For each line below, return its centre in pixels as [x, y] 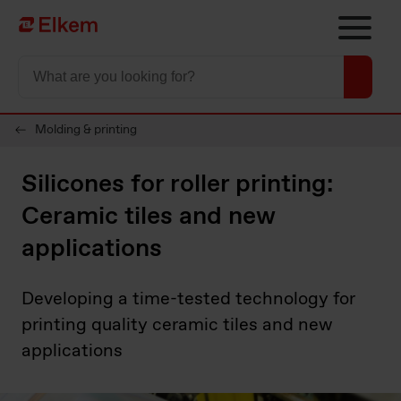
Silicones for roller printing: [177, 184]
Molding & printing [86, 130]
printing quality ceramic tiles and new [177, 325]
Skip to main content [73, 16]
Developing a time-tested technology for [188, 299]
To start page [60, 26]
